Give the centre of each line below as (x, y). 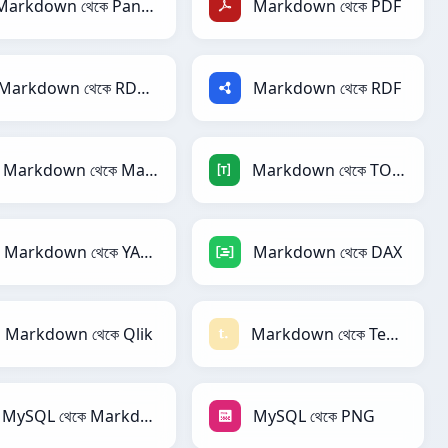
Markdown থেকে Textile (393, 334)
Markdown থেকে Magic (152, 170)
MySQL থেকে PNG (314, 416)
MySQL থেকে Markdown (147, 416)
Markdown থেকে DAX (327, 252)
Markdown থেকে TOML (398, 170)
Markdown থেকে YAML (147, 252)
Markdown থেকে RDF (327, 88)
